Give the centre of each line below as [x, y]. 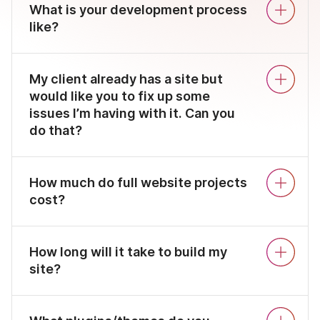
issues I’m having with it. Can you [132, 114]
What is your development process [138, 10]
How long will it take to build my [128, 252]
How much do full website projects [138, 183]
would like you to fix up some [120, 96]
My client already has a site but [126, 79]
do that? [56, 131]
